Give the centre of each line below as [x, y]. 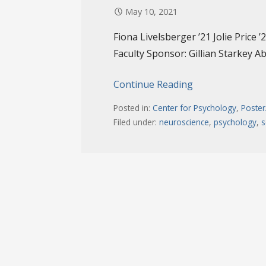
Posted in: [133, 107]
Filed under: [137, 122]
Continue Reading [153, 85]
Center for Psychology [195, 107]
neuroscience [184, 122]
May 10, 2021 [152, 12]
